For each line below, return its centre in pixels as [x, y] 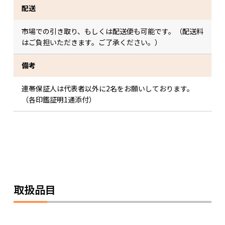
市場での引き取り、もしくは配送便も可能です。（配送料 [113, 31]
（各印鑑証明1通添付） [59, 99]
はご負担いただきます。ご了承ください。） [92, 42]
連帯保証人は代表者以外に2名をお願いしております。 [108, 88]
